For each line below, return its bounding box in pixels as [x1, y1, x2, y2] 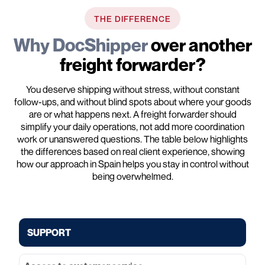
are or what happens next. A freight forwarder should [28, 108, 237, 120]
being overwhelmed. [92, 170, 173, 182]
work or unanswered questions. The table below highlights [17, 132, 248, 145]
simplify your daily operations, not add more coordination [21, 120, 244, 132]
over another [150, 34, 252, 56]
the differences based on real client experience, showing [20, 145, 245, 157]
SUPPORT [27, 226, 71, 238]
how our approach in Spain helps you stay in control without [16, 157, 249, 170]
